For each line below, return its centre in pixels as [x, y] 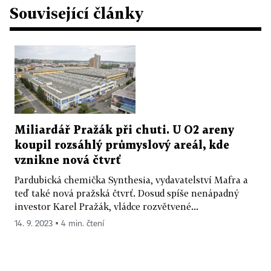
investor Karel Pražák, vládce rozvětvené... [106, 206]
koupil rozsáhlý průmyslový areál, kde [122, 145]
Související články [77, 13]
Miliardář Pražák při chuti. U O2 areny [124, 130]
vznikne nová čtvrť [68, 160]
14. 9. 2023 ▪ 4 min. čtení [59, 224]
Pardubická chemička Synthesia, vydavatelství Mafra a [131, 179]
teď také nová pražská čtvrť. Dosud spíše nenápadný [127, 193]
